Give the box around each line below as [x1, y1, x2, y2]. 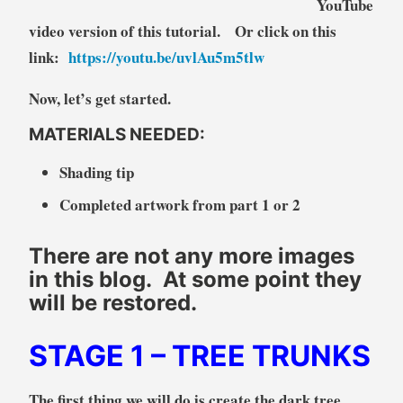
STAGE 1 [28, 338, 151, 374]
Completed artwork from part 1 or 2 [58, 193, 300, 217]
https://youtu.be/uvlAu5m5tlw [67, 45, 264, 68]
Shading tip [58, 160, 134, 184]
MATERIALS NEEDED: [28, 124, 212, 146]
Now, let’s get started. [28, 86, 171, 110]
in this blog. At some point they [28, 266, 362, 293]
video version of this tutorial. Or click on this [28, 19, 336, 42]
